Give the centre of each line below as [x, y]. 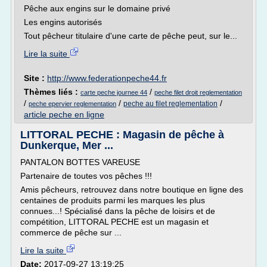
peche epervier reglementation [72, 104]
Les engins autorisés [63, 22]
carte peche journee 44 [114, 92]
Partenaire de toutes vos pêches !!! [86, 176]
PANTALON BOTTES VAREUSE [80, 162]
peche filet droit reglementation [198, 92]
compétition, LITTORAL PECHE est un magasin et [114, 222]
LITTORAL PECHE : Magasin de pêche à [122, 135]
